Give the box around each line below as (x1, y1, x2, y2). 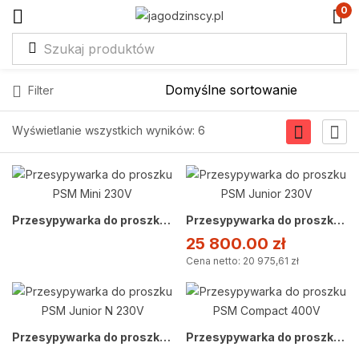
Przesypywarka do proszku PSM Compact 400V (333, 330, 345, 344)
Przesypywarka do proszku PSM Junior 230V (333, 213, 345, 227)
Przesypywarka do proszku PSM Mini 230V (159, 213, 171, 227)
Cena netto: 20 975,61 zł (186, 255, 299, 267)
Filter (28, 83, 54, 97)
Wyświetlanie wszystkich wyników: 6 (12, 123, 205, 137)
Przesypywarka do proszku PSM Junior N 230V (159, 330, 171, 344)
